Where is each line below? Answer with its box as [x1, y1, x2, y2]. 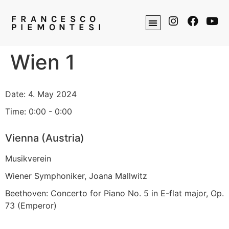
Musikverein [5, 153, 51, 164]
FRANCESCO [11, 13, 100, 25]
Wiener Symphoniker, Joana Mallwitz [5, 170, 147, 181]
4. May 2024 [28, 88, 77, 99]
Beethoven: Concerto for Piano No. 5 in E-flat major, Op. [5, 188, 224, 198]
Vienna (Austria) [5, 131, 84, 144]
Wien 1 [10, 49, 75, 75]
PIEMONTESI [11, 21, 105, 33]
